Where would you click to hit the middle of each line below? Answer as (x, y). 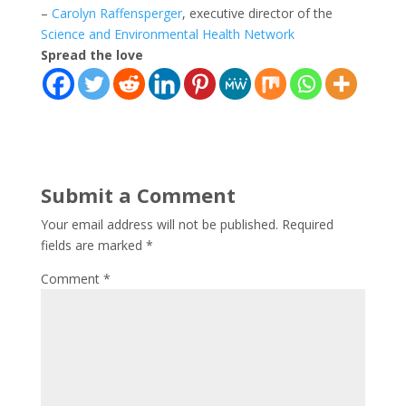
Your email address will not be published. (159, 224)
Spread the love (92, 54)
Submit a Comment (138, 194)
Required (307, 224)
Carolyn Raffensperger (116, 13)
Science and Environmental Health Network (167, 34)
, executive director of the (257, 13)
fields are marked (93, 245)
